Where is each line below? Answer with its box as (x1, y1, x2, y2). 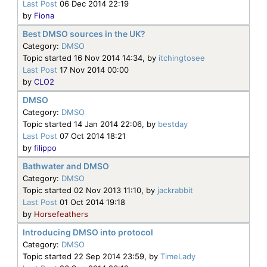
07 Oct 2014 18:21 (57, 131, 126, 141)
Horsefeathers (34, 209, 88, 219)
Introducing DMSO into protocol (23, 226, 153, 237)
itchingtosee (159, 52, 205, 63)
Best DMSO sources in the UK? (23, 28, 145, 39)
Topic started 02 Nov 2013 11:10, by (23, 185, 157, 195)
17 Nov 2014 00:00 (57, 64, 129, 74)
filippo (34, 142, 57, 153)
